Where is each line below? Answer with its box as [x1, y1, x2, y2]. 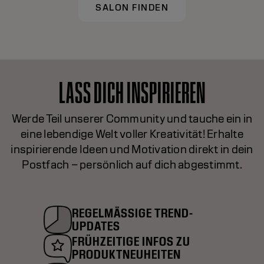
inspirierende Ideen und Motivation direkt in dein [11, 141, 253, 156]
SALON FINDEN [95, 2, 169, 13]
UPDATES [72, 217, 120, 234]
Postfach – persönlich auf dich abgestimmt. [22, 157, 242, 171]
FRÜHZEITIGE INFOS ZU [72, 233, 190, 250]
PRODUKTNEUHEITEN [72, 246, 181, 263]
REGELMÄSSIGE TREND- [72, 204, 193, 221]
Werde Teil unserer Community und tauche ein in [11, 111, 253, 126]
